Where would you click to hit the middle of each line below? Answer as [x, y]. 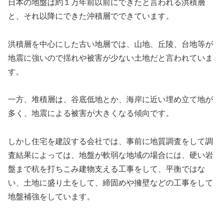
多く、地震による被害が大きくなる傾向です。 [91, 113]
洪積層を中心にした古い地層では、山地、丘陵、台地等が [110, 44]
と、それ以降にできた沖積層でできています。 [91, 16]
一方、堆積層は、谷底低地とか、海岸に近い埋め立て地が [110, 100]
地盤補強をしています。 [51, 197]
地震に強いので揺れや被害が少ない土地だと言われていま [110, 58]
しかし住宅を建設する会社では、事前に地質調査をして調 [110, 142]
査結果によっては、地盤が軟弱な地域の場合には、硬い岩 [110, 155]
